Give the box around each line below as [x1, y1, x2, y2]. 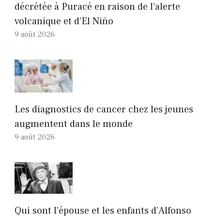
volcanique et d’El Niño [15, 15, 113, 28]
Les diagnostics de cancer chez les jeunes [15, 103, 193, 116]
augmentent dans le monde [15, 118, 133, 131]
